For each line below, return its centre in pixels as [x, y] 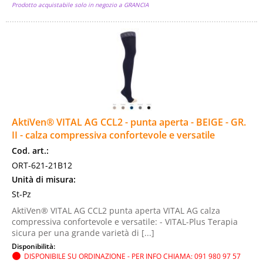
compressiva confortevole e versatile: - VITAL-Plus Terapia [125, 222]
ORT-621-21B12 [42, 165]
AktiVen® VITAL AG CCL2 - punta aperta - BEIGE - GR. [129, 122]
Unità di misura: [44, 179]
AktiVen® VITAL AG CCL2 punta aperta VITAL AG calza [116, 210]
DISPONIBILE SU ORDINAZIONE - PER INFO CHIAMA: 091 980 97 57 [132, 256]
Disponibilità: [34, 246]
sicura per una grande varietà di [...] [83, 233]
